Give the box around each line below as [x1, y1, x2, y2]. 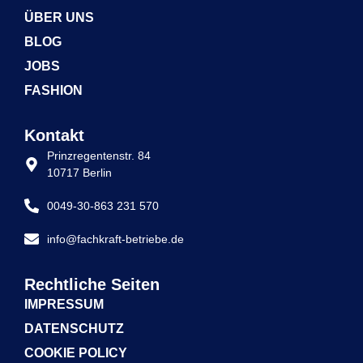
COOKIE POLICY [24, 345, 127, 360]
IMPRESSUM [24, 297, 104, 311]
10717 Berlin [46, 165, 112, 179]
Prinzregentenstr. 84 [46, 148, 151, 162]
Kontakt [24, 126, 84, 144]
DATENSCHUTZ [24, 321, 124, 335]
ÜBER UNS [24, 10, 94, 24]
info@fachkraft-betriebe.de [46, 232, 184, 246]
